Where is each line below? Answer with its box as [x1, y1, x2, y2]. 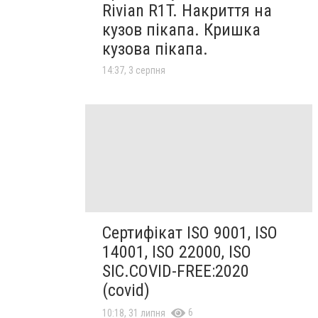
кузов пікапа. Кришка [102, 19, 261, 40]
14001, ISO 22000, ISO [102, 242, 251, 263]
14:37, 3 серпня [102, 64, 165, 76]
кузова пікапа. [102, 38, 208, 59]
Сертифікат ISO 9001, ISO [102, 223, 278, 243]
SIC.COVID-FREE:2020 [102, 261, 249, 282]
